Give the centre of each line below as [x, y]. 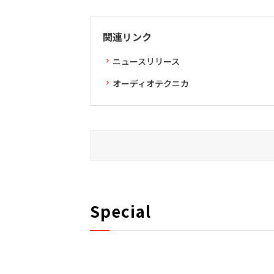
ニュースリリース [146, 61]
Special [120, 210]
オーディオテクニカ [150, 83]
